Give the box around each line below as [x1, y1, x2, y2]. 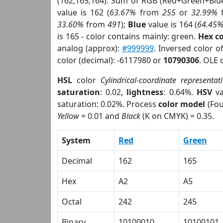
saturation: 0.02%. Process [57, 99, 159, 110]
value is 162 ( [57, 7, 110, 18]
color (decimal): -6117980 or [57, 55, 163, 66]
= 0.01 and [79, 111, 121, 121]
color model [158, 99, 206, 110]
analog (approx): [57, 43, 122, 54]
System [62, 135, 91, 146]
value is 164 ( [145, 19, 198, 30]
